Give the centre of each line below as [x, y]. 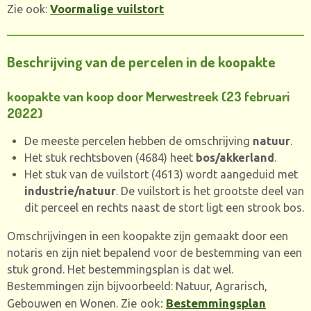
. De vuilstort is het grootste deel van [210, 191]
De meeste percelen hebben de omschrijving [138, 141]
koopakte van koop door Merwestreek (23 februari [148, 96]
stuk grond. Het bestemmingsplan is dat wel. [120, 269]
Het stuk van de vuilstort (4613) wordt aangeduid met [161, 175]
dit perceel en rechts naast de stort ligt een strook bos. [164, 208]
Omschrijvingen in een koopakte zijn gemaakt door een [148, 236]
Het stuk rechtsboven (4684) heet [110, 158]
